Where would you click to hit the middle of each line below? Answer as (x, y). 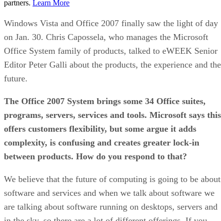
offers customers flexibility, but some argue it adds (100, 129)
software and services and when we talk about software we (109, 193)
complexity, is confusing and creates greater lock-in (102, 142)
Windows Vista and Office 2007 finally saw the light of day (111, 23)
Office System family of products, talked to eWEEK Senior (111, 51)
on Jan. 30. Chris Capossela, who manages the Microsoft (106, 37)
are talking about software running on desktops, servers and (111, 206)
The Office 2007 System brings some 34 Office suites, (105, 101)
